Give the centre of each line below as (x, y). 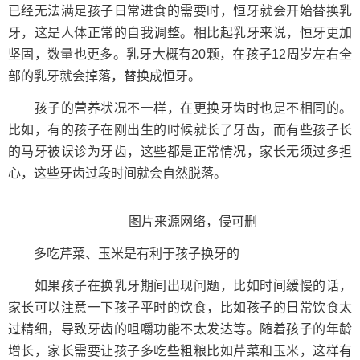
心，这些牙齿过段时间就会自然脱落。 (117, 173)
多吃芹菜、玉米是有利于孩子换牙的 (124, 254)
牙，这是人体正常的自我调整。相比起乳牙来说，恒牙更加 (180, 33)
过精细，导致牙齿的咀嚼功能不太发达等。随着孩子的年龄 (180, 329)
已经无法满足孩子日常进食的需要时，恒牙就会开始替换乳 (180, 11)
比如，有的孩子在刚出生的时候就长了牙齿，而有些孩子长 (180, 130)
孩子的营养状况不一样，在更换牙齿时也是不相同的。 (180, 108)
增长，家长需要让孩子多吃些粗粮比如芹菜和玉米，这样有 (180, 351)
